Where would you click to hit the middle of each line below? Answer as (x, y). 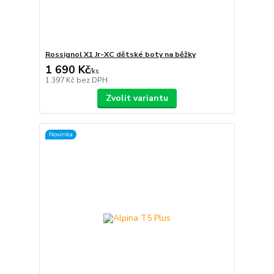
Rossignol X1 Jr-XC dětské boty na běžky (120, 54)
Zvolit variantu (137, 98)
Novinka (61, 135)
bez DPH (92, 80)
